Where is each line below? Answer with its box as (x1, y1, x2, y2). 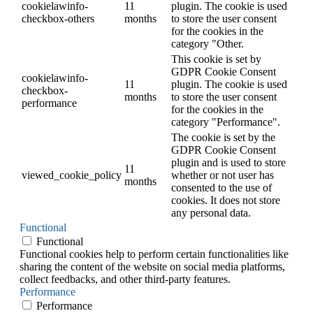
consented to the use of (171, 181, 272, 194)
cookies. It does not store (171, 194, 280, 206)
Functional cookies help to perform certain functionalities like (20, 247, 289, 260)
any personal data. (171, 206, 251, 219)
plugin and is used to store (171, 156, 286, 168)
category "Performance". (171, 115, 280, 128)
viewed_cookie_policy (22, 168, 122, 181)
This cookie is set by (171, 52, 261, 65)
